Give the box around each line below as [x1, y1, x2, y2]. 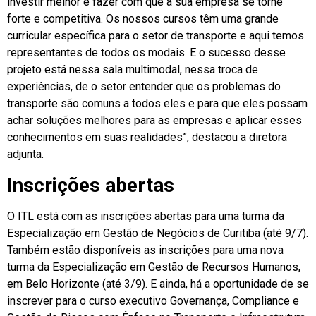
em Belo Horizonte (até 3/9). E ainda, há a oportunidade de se [7, 276, 309, 291]
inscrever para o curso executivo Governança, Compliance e [7, 293, 299, 308]
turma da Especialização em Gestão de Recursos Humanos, [7, 260, 300, 274]
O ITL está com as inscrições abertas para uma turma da [7, 209, 284, 223]
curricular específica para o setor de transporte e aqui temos [7, 29, 304, 43]
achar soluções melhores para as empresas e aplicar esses [7, 114, 302, 128]
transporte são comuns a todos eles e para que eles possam [7, 97, 308, 111]
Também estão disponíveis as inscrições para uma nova [7, 243, 284, 257]
